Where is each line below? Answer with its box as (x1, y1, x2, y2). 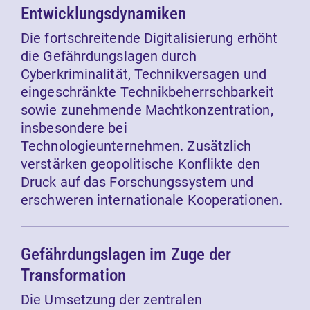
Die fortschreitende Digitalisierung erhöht (21, 30, 278, 47)
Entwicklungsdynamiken (21, 3, 186, 24)
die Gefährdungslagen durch (21, 48, 197, 65)
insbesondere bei (21, 120, 127, 137)
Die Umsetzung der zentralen (21, 291, 202, 309)
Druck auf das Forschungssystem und (21, 174, 254, 191)
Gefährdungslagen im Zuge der (21, 244, 231, 265)
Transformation (21, 265, 126, 286)
